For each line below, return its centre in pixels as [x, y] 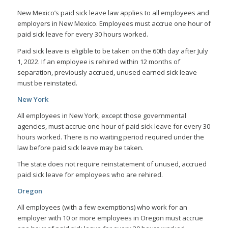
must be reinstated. [47, 83]
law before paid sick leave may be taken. [80, 147]
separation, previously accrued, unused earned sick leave [107, 72]
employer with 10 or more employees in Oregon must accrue [110, 218]
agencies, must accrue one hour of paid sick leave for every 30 [113, 126]
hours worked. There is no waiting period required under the [110, 137]
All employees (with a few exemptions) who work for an [102, 207]
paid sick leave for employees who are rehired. [90, 174]
